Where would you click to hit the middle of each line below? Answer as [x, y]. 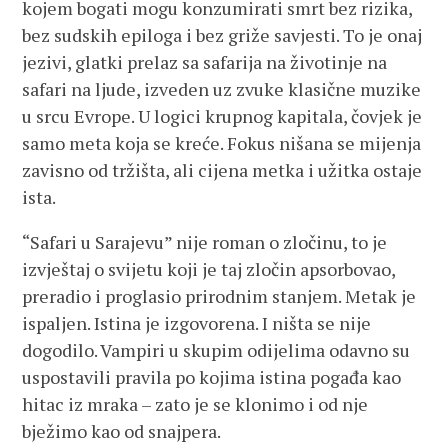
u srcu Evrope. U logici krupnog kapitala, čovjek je [222, 116]
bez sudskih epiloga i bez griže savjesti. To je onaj [222, 35]
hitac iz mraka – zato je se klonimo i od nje [195, 404]
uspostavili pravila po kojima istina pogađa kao [212, 377]
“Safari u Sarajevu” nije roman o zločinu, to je [205, 242]
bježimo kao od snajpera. [122, 431]
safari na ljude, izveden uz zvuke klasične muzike [222, 89]
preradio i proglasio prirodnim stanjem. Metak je [219, 296]
